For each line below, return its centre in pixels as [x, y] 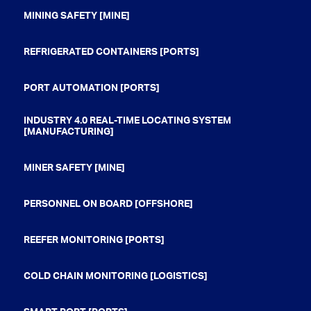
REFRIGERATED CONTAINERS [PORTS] [111, 52]
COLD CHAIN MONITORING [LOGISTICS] [115, 276]
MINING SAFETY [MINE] [76, 16]
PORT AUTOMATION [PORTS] [91, 88]
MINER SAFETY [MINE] [74, 168]
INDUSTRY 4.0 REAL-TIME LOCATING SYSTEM [127, 120]
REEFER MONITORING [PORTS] [94, 240]
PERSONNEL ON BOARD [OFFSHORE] [108, 204]
